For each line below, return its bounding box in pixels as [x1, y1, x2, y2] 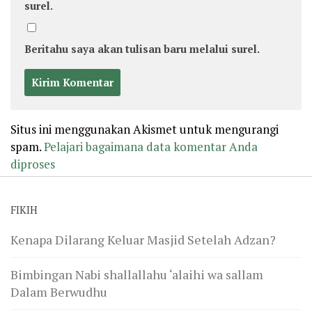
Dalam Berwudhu [10, 283, 107, 300]
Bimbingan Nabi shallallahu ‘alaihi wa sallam [10, 265, 263, 283]
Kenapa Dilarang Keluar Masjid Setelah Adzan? [10, 231, 276, 248]
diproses [10, 155, 55, 172]
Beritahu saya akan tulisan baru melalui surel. [24, 42, 260, 56]
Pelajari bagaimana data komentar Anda [44, 138, 258, 155]
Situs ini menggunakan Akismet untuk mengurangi [10, 120, 279, 137]
